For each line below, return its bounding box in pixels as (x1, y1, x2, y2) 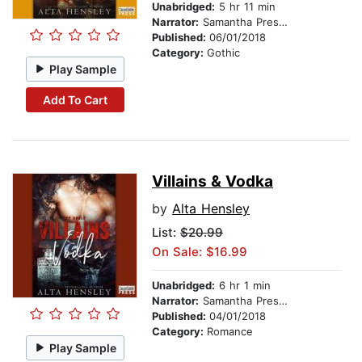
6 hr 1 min (215, 279, 271, 293)
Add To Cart (42, 92, 107, 107)
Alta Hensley (172, 200, 250, 217)
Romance (207, 325, 253, 339)
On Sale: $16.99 (152, 244, 247, 260)
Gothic (207, 46, 240, 60)
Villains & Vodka (152, 172, 273, 192)
